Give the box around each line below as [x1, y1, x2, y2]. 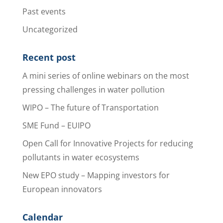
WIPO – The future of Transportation [22, 102, 159, 113]
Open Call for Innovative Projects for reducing [22, 137, 193, 149]
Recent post [22, 51, 76, 63]
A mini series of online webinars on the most [22, 70, 189, 81]
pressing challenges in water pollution [22, 84, 165, 95]
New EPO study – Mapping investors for [22, 169, 170, 181]
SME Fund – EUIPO [22, 119, 91, 131]
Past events [22, 5, 66, 17]
